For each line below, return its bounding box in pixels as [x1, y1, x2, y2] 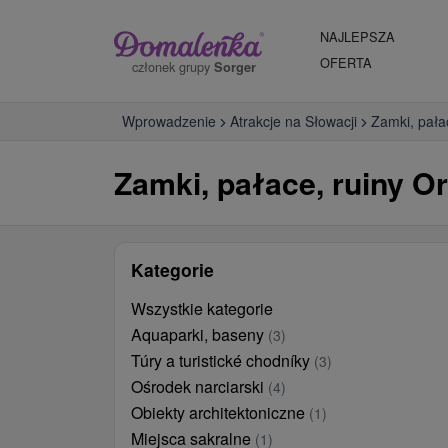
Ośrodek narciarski [131, 375, 268, 398]
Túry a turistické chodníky [131, 349, 314, 372]
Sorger [214, 57, 256, 76]
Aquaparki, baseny [131, 323, 268, 346]
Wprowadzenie [122, 111, 216, 131]
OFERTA [320, 53, 372, 72]
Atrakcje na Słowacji [230, 111, 357, 131]
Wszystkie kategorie [131, 297, 273, 320]
